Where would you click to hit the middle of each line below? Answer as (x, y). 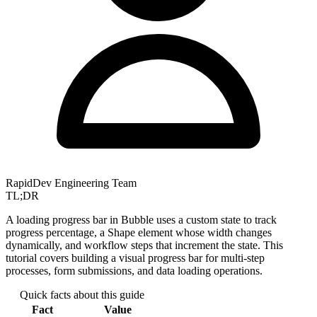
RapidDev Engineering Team (71, 183)
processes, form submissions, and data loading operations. (134, 270)
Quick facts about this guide (82, 294)
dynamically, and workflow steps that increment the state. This (144, 245)
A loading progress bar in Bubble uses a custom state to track (141, 219)
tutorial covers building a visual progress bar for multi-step (135, 258)
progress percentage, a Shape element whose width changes (139, 232)
